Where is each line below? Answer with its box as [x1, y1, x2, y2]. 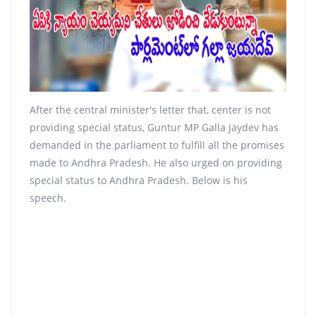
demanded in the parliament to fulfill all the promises [30, 138, 284, 152]
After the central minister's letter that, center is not [30, 103, 271, 117]
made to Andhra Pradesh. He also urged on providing [30, 156, 282, 170]
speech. [30, 191, 66, 205]
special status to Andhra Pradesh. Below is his [30, 174, 248, 188]
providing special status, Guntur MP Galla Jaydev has [30, 121, 279, 135]
